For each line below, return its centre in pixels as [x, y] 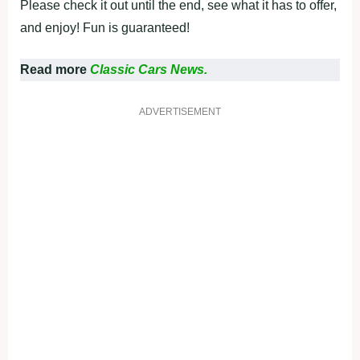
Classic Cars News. [149, 69]
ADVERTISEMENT [180, 111]
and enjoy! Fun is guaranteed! [105, 27]
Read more [55, 69]
